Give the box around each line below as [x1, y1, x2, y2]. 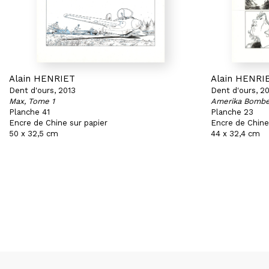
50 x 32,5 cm [9, 129, 58, 138]
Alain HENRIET [9, 73, 75, 84]
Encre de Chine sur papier [9, 118, 107, 127]
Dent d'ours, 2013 [9, 86, 76, 95]
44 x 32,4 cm [211, 129, 260, 138]
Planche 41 [9, 107, 50, 116]
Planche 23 [211, 107, 253, 116]
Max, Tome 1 [9, 97, 55, 106]
